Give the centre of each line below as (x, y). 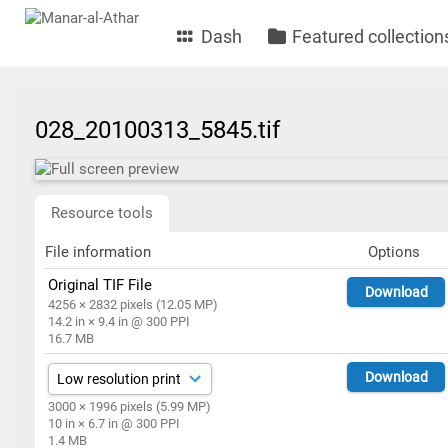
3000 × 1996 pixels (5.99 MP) (130, 406)
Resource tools (102, 213)
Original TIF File (100, 285)
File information (98, 252)
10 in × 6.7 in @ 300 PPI (114, 423)
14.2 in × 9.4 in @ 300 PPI (119, 321)
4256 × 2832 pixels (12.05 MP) (133, 304)
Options (393, 252)
